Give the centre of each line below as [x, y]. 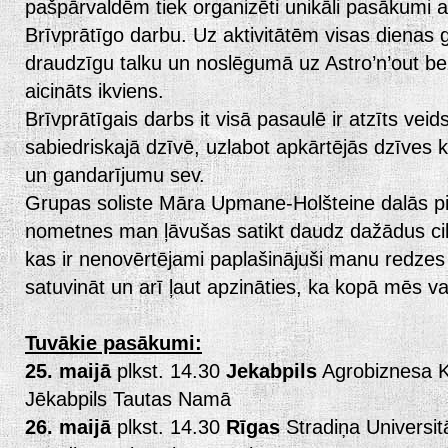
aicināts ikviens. [94, 90]
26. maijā [68, 426]
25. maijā [68, 370]
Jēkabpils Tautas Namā [128, 398]
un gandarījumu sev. [115, 174]
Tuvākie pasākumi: [113, 342]
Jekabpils [271, 370]
